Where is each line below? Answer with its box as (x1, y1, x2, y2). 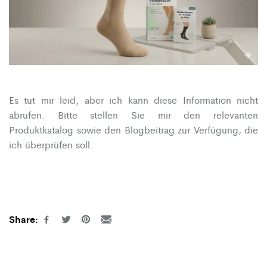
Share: (9, 212, 38, 226)
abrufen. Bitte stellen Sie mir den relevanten (9, 107, 258, 122)
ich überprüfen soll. (9, 137, 93, 151)
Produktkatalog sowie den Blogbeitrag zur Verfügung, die (9, 122, 258, 136)
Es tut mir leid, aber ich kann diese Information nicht (9, 92, 258, 107)
